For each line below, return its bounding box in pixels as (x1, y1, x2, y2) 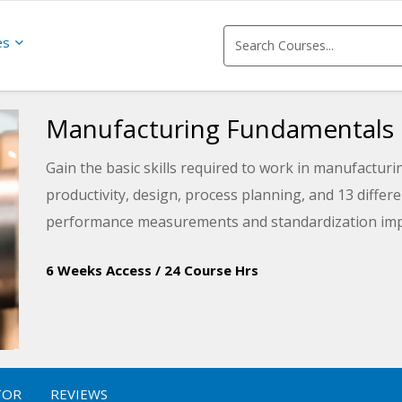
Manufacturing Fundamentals (45, 111, 394, 145)
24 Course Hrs (163, 261, 258, 279)
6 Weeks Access (45, 261, 152, 279)
